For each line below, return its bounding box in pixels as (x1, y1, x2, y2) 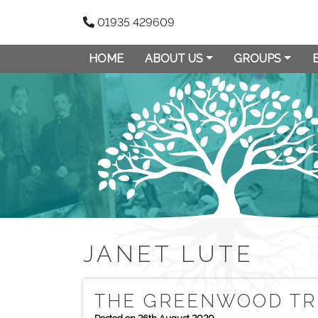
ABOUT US (144, 52, 203, 65)
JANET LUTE (83, 241, 254, 267)
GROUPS (234, 52, 282, 65)
